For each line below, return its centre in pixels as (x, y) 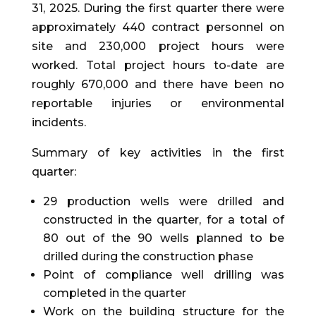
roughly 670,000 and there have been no (158, 85)
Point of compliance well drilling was (164, 275)
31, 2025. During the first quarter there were (158, 8)
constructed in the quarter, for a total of (164, 220)
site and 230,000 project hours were (158, 47)
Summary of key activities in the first (158, 153)
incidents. (59, 123)
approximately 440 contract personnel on (158, 28)
